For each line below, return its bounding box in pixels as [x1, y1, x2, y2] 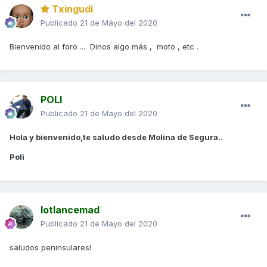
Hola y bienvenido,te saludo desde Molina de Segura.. [10, 132, 223, 142]
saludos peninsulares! [10, 243, 91, 253]
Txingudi [49, 3, 93, 15]
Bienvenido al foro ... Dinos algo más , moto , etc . [10, 42, 201, 52]
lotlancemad [41, 204, 100, 216]
